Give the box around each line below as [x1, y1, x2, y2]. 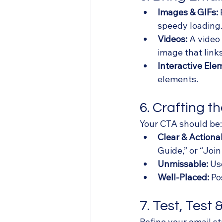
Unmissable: [158, 158, 208, 170]
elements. [158, 73, 198, 85]
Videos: [158, 33, 187, 45]
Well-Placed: [158, 171, 209, 183]
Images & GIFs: [158, 6, 218, 18]
